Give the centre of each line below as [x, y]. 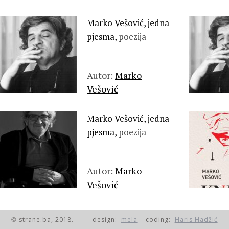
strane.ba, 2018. [45, 220]
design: [107, 220]
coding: [156, 220]
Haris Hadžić [196, 220]
